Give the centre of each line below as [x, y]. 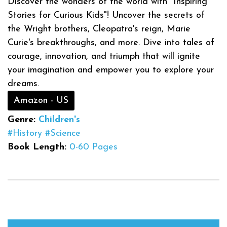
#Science [63, 133]
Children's [59, 120]
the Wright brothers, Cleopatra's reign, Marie [99, 29]
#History [25, 133]
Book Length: [37, 147]
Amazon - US [41, 100]
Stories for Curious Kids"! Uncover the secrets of [106, 15]
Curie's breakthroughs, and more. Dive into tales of [111, 43]
